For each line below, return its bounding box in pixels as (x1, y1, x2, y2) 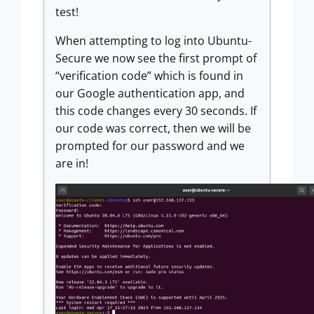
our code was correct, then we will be (55, 121, 251, 137)
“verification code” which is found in (55, 68, 243, 84)
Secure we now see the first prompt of (55, 50, 257, 67)
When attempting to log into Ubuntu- (55, 33, 252, 49)
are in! (55, 156, 94, 172)
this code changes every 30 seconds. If (55, 103, 257, 119)
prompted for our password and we (55, 138, 245, 154)
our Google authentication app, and (55, 86, 245, 102)
